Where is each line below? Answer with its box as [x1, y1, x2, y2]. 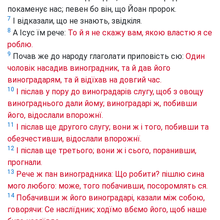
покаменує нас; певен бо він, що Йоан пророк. [7, 4, 176, 14]
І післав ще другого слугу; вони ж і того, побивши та [16, 122, 209, 132]
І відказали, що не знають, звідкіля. [11, 16, 142, 26]
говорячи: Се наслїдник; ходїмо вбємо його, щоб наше [7, 205, 207, 215]
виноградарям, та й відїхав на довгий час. [7, 75, 162, 85]
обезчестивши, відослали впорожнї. [7, 134, 141, 144]
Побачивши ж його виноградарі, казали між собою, [16, 193, 205, 203]
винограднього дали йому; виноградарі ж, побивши [7, 99, 197, 109]
